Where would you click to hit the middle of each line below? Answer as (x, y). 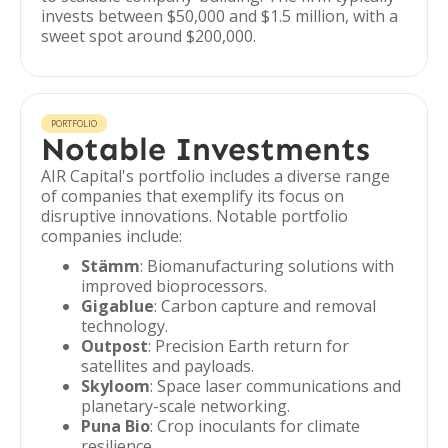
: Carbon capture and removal (265, 306)
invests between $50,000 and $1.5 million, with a (219, 16)
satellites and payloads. (167, 366)
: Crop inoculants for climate (255, 426)
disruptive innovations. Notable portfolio (194, 216)
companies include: (111, 236)
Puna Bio (115, 426)
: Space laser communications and (275, 386)
